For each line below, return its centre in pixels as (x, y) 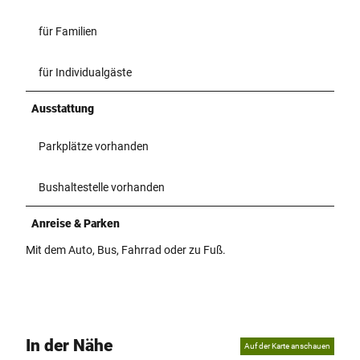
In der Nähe (69, 346)
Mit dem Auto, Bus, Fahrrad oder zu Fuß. (126, 250)
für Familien (68, 31)
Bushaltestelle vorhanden (102, 187)
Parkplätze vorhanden (94, 146)
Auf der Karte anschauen (287, 346)
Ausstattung (63, 108)
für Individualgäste (85, 72)
